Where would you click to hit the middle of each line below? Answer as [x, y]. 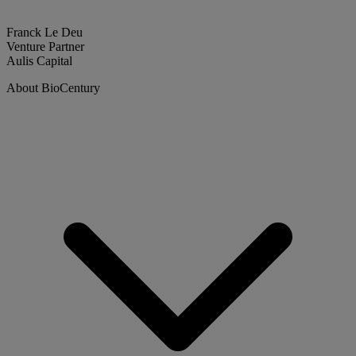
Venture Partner [45, 46]
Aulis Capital [39, 60]
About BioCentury [53, 87]
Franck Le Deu [44, 32]
